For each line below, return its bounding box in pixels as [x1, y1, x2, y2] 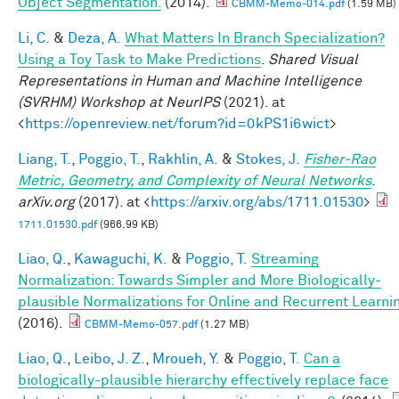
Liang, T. [18, 151, 71, 167]
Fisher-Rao [304, 151, 376, 167]
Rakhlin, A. [148, 151, 218, 167]
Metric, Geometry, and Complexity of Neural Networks [18, 173, 371, 188]
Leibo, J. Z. [74, 351, 145, 366]
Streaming [251, 251, 319, 266]
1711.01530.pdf [18, 219, 97, 231]
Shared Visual [268, 52, 358, 67]
